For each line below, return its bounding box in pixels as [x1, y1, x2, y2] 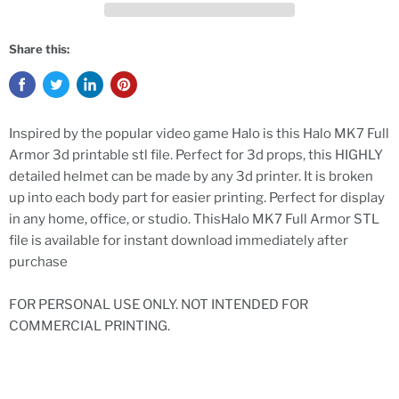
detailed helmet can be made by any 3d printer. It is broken [9, 168, 373, 185]
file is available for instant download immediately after [9, 232, 348, 249]
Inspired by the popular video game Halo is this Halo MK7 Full [9, 126, 389, 142]
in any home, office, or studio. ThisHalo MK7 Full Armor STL [9, 211, 379, 228]
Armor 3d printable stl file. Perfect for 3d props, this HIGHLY [9, 147, 383, 164]
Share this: [9, 42, 69, 57]
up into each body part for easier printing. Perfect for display [9, 190, 385, 207]
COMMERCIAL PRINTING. [9, 318, 170, 335]
